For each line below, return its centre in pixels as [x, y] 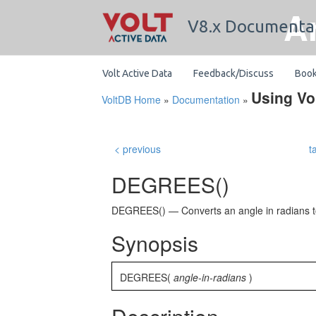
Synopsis [155, 243]
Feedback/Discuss [233, 73]
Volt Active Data [137, 73]
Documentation [206, 99]
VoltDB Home [131, 99]
